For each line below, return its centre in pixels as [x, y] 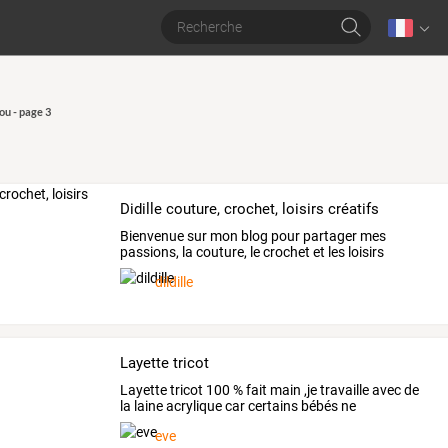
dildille [174, 282]
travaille [343, 389]
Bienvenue [152, 235]
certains [272, 405]
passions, [150, 251]
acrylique [193, 405]
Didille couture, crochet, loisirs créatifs [250, 209]
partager [329, 235]
